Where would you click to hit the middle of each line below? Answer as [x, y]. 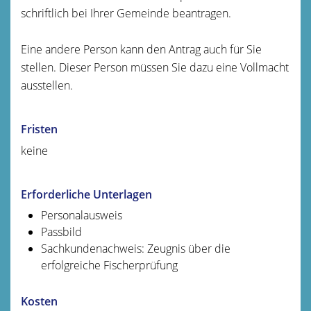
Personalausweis [81, 215]
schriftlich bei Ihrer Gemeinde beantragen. [126, 13]
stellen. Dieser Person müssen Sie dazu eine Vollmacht [155, 67]
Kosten [39, 301]
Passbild [61, 232]
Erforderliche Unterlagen [86, 194]
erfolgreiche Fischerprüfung [109, 265]
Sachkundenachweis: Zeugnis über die [135, 248]
